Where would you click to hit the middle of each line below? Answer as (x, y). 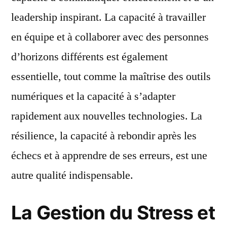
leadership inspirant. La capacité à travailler (108, 17)
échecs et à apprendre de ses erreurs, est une (109, 156)
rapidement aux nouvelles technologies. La (107, 116)
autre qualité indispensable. (72, 175)
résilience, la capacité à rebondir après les (104, 136)
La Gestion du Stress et (113, 213)
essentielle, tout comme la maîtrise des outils (111, 77)
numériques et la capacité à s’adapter (93, 96)
